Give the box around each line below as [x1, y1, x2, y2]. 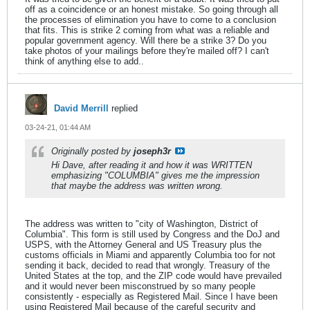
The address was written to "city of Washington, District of [25, 218, 258, 229]
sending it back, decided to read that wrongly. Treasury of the [25, 259, 270, 271]
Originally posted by [51, 145, 134, 156]
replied [109, 102, 138, 113]
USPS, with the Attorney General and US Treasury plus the [25, 239, 262, 250]
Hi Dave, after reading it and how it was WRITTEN [51, 159, 252, 170]
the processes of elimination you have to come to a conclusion [25, 14, 276, 25]
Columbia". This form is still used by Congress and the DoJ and [25, 228, 280, 239]
